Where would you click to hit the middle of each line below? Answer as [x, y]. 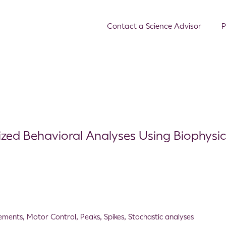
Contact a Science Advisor [154, 26]
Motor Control [52, 217]
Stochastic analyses [161, 217]
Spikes [114, 217]
